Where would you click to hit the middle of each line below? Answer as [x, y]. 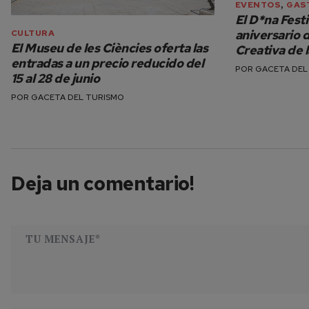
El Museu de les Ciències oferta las [110, 48]
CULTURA [33, 33]
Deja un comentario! [103, 184]
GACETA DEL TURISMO [78, 98]
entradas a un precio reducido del [108, 63]
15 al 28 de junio [56, 79]
